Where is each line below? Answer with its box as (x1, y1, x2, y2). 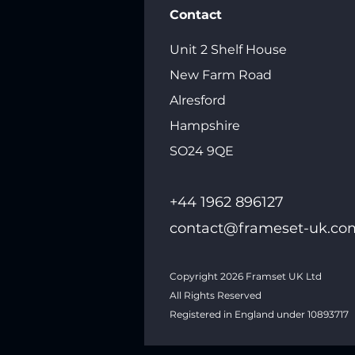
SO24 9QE (170, 143, 234, 158)
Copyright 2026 (170, 269, 243, 282)
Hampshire (170, 117, 240, 133)
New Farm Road (170, 67, 272, 82)
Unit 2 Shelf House (170, 41, 287, 57)
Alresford (170, 92, 229, 108)
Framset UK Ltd (243, 269, 322, 282)
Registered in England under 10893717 (170, 307, 349, 320)
